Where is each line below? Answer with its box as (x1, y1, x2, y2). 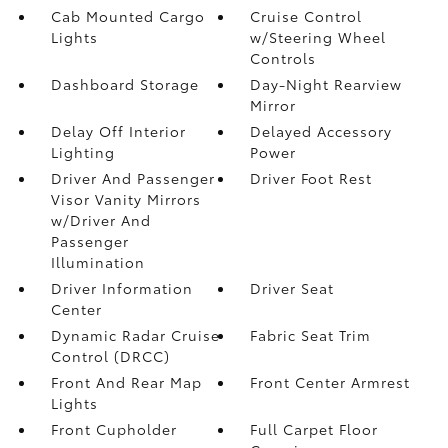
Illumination (50, 251, 145, 272)
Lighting (50, 141, 115, 162)
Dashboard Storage (50, 73, 199, 94)
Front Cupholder (50, 418, 177, 439)
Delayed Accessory (250, 120, 393, 141)
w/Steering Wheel (250, 26, 387, 47)
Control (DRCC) (50, 345, 170, 366)
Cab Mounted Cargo (50, 5, 205, 26)
